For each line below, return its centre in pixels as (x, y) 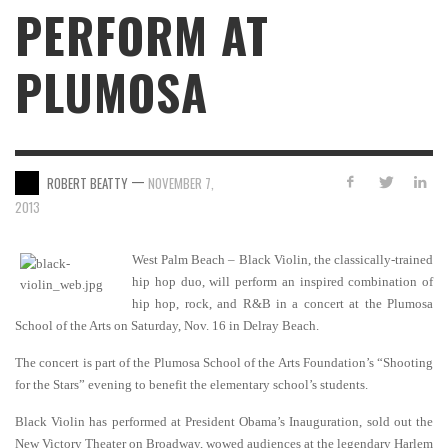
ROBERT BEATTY (87, 182)
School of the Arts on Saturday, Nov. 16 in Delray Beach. (167, 325)
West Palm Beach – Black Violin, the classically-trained (282, 259)
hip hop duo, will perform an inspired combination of (282, 281)
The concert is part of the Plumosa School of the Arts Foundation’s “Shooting (224, 362)
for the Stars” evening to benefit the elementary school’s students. (191, 384)
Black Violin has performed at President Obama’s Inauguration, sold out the (224, 421)
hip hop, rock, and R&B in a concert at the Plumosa (282, 303)
